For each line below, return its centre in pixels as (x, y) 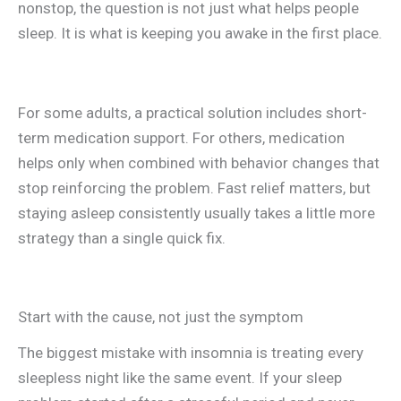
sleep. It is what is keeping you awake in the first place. (200, 33)
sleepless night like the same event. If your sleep (180, 378)
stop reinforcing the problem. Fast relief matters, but (194, 188)
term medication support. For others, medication (181, 137)
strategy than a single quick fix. (122, 238)
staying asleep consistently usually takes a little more (196, 213)
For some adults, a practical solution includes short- (192, 112)
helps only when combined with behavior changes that (199, 162)
